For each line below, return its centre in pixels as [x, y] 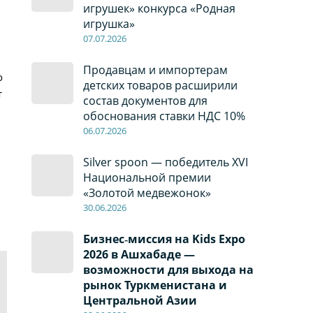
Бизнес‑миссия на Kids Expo [164, 239]
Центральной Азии [140, 301]
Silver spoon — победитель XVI [165, 162]
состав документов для [145, 101]
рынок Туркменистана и [155, 285]
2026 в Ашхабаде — [139, 255]
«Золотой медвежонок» [147, 193]
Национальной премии [147, 178]
